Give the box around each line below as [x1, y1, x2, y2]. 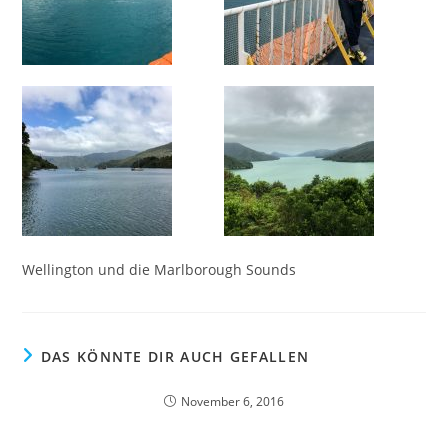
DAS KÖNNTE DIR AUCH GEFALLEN [40, 347, 310, 366]
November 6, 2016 [181, 393, 284, 410]
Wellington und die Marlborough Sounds [22, 260, 297, 279]
